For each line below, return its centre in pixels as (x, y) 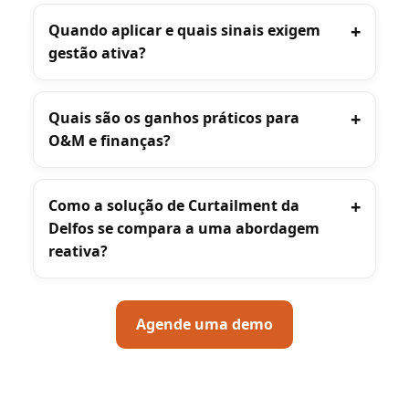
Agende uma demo (204, 324)
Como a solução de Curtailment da (174, 205)
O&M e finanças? (110, 140)
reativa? (78, 251)
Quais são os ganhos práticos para (174, 117)
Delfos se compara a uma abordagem (184, 228)
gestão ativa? (97, 52)
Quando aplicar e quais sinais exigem (184, 30)
